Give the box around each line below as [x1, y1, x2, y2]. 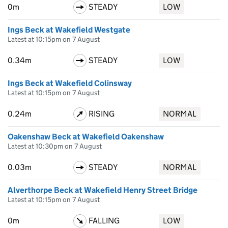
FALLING [88, 216, 120, 225]
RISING [88, 109, 115, 119]
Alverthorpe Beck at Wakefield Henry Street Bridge [8, 185, 197, 195]
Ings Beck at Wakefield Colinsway [8, 78, 132, 88]
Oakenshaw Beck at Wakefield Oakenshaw [8, 132, 164, 141]
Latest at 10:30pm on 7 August [8, 141, 102, 151]
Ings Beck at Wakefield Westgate [8, 25, 130, 35]
